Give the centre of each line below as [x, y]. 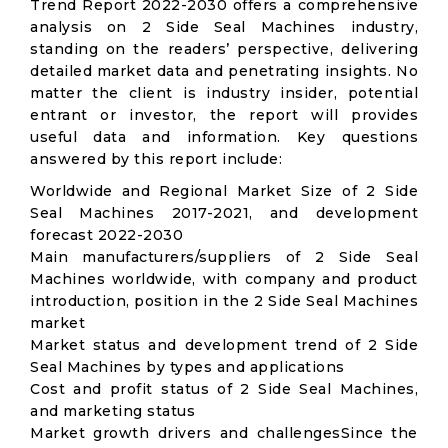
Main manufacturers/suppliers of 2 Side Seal [224, 257]
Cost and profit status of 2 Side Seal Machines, [224, 389]
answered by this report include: [156, 159]
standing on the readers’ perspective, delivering [224, 49]
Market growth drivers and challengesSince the [224, 433]
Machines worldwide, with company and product [224, 279]
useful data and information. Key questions [224, 137]
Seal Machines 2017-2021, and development [224, 213]
